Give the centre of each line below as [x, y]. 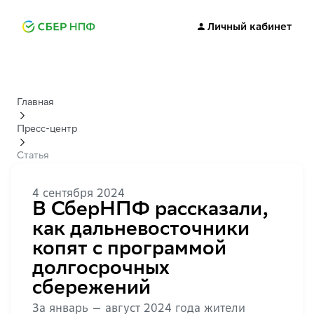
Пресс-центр [47, 130]
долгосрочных [101, 270]
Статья [33, 156]
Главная [35, 103]
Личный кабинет [250, 27]
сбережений [91, 289]
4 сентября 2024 [78, 193]
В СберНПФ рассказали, [151, 211]
